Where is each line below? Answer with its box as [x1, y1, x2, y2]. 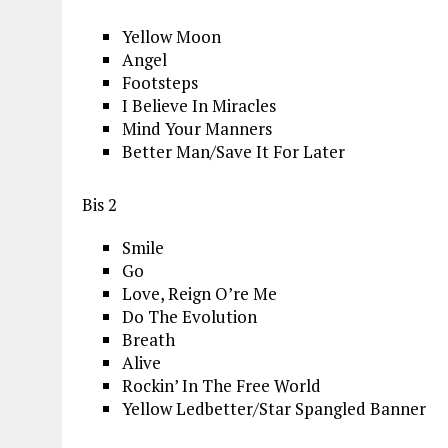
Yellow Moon [122, 24, 221, 48]
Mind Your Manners [122, 116, 272, 140]
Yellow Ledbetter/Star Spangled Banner [122, 396, 426, 420]
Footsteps [122, 70, 198, 94]
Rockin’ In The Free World [122, 373, 321, 397]
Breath [122, 327, 175, 351]
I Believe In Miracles [122, 93, 276, 117]
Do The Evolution [122, 304, 257, 328]
